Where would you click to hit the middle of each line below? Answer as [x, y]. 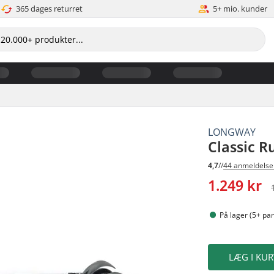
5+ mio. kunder [240, 9]
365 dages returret [49, 9]
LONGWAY [232, 132]
